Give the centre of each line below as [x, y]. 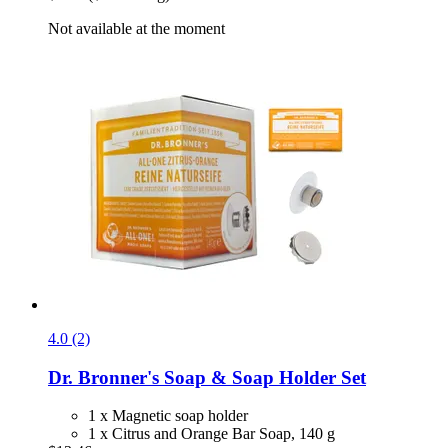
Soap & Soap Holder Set [262, 377]
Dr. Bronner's [103, 377]
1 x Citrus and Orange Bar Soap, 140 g [211, 434]
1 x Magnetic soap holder [168, 416]
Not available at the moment [136, 28]
